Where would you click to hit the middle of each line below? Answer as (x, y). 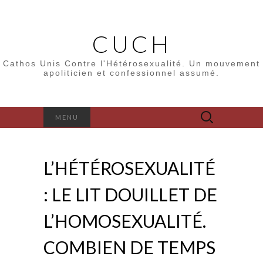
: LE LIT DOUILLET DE (130, 194)
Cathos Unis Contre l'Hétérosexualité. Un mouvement (131, 63)
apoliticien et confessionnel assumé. (131, 73)
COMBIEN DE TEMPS (129, 247)
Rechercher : (216, 113)
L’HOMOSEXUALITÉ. (125, 221)
